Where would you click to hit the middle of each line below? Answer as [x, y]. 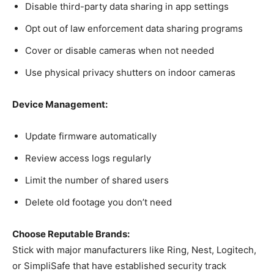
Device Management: [60, 104]
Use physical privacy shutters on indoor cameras [130, 72]
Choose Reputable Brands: [71, 234]
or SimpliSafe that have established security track [119, 265]
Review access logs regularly [88, 158]
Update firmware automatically [91, 136]
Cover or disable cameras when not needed [120, 50]
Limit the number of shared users [97, 180]
